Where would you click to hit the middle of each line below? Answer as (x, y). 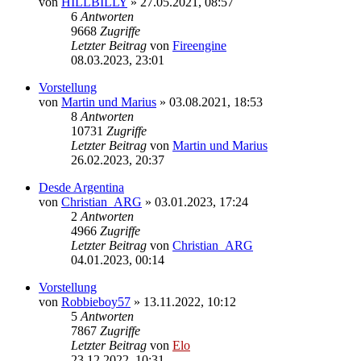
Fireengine (199, 45)
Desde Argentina (81, 187)
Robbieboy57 (96, 301)
